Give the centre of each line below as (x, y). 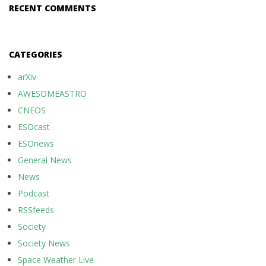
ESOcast (34, 127)
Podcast (34, 193)
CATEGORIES (36, 54)
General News (45, 160)
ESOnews (36, 143)
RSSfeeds (36, 210)
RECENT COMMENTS (53, 8)
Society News (44, 243)
